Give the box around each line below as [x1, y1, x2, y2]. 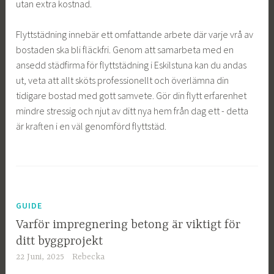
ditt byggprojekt [16, 234, 103, 249]
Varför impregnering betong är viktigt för [16, 218, 241, 232]
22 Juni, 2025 [16, 252, 65, 262]
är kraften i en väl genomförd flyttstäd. [16, 120, 167, 133]
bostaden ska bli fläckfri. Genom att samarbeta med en [16, 43, 234, 56]
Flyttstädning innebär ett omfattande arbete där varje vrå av [16, 28, 254, 41]
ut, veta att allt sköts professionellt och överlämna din [16, 74, 229, 87]
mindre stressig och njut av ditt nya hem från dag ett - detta [16, 105, 249, 117]
